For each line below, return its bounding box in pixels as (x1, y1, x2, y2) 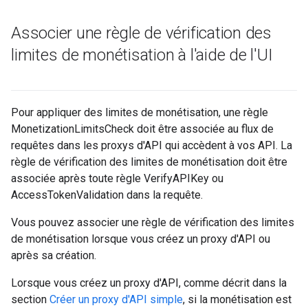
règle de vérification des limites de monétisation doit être (11, 155, 287, 168)
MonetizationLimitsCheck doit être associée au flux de (11, 122, 274, 135)
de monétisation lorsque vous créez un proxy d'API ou (11, 232, 270, 245)
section (11, 293, 49, 306)
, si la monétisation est (183, 293, 291, 306)
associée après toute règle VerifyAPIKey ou (11, 172, 223, 185)
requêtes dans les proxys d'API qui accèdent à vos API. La (11, 139, 292, 152)
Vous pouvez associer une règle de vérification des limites (11, 216, 294, 229)
